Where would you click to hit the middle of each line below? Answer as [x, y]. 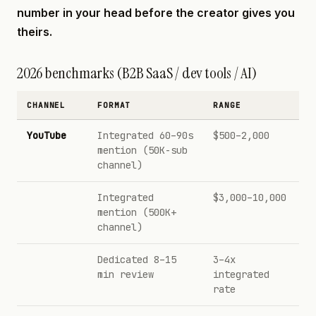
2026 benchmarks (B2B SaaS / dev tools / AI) [137, 73]
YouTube [47, 135]
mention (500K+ [137, 212]
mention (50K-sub [142, 150]
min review [126, 274]
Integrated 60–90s [145, 135]
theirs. [35, 32]
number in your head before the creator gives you [156, 13]
